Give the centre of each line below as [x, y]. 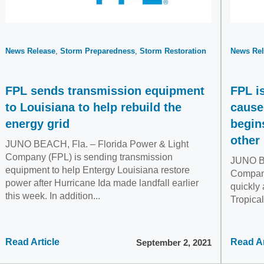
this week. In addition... [53, 196]
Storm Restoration [173, 51]
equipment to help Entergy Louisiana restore [98, 170]
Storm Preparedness [98, 51]
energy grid [37, 124]
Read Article [32, 242]
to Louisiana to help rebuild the [93, 107]
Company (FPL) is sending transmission [89, 157]
